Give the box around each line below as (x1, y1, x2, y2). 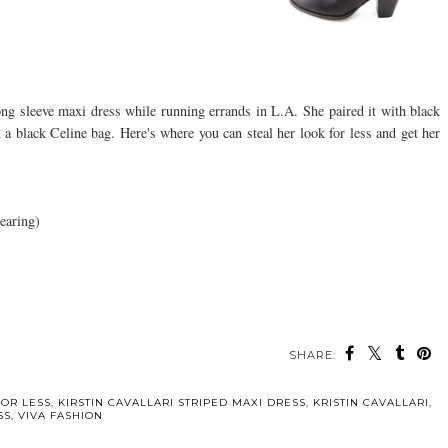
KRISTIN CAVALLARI (312, 395, 429, 409)
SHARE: (289, 347, 337, 362)
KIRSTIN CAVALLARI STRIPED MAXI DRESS (57, 395, 306, 409)
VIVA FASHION (17, 408, 103, 422)
